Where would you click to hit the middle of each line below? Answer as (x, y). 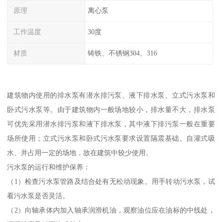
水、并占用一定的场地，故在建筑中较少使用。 (80, 152)
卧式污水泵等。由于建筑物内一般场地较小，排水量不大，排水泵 (111, 109)
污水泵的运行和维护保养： (56, 167)
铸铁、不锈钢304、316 (122, 53)
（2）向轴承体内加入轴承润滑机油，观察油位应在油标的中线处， (111, 210)
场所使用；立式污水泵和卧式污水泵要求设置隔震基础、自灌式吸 (111, 138)
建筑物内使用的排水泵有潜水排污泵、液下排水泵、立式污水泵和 (111, 95)
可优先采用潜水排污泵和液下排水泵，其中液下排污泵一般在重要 (111, 124)
